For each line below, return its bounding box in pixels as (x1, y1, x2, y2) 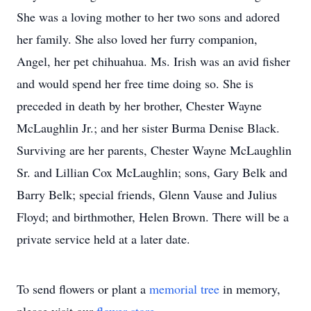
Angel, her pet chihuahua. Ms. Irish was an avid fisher (17, 53, 290, 69)
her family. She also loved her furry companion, (17, 31, 258, 47)
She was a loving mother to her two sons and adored (17, 8, 280, 25)
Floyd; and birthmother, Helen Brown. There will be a (17, 208, 289, 225)
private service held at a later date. (17, 230, 190, 247)
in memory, (219, 280, 280, 297)
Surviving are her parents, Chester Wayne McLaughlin (17, 142, 292, 158)
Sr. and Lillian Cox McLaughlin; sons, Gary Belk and (17, 164, 287, 180)
